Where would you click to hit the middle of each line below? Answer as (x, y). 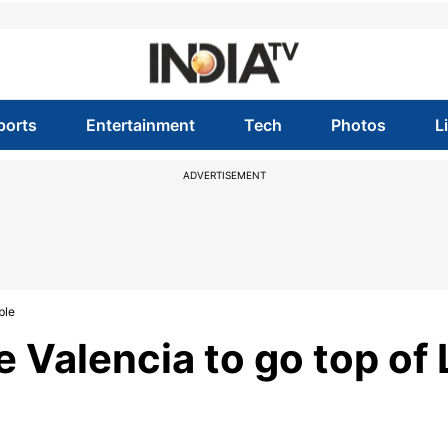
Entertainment (140, 125)
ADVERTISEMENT (224, 175)
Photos (359, 125)
